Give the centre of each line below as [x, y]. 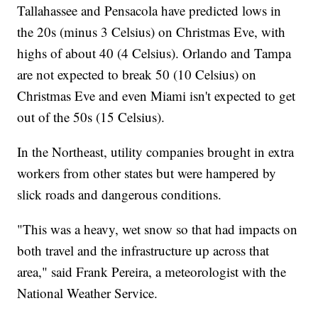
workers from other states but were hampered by [147, 172]
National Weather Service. [88, 292]
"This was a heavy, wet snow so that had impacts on [158, 229]
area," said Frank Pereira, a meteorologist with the [152, 271]
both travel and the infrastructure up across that [143, 250]
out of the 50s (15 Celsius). [91, 116]
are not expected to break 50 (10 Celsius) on [137, 74]
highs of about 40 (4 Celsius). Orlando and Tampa [154, 53]
